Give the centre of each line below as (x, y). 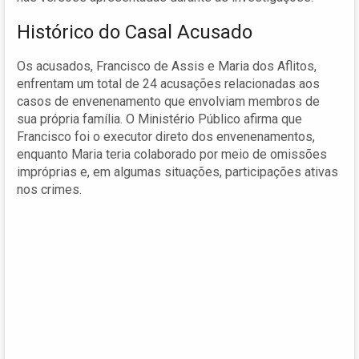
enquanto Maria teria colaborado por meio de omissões (172, 154)
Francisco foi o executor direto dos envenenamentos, (166, 136)
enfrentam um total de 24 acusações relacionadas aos (168, 83)
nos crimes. (49, 189)
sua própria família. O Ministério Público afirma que (159, 119)
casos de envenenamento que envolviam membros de (168, 101)
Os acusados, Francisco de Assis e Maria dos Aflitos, (167, 66)
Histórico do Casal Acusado (135, 32)
